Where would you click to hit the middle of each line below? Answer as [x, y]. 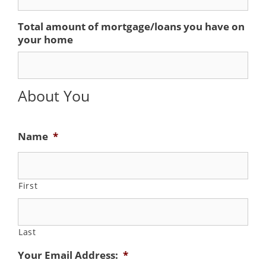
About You [54, 95]
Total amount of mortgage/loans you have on [131, 26]
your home [45, 39]
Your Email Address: [68, 255]
